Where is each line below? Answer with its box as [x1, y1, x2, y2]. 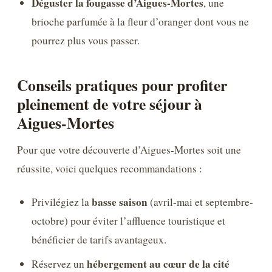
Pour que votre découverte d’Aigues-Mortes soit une [17, 142, 241, 157]
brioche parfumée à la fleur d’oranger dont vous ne [32, 14, 250, 29]
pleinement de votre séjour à [17, 92, 202, 116]
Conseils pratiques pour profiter [17, 73, 227, 97]
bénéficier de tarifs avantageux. [32, 233, 167, 247]
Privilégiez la [32, 195, 92, 209]
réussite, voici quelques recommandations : [17, 161, 202, 175]
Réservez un [32, 256, 87, 271]
